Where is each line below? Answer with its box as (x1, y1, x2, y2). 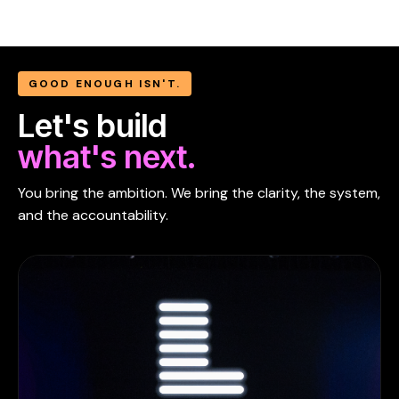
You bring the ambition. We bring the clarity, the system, (18, 183, 380, 202)
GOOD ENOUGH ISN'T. (28, 76, 181, 91)
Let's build (18, 105, 167, 145)
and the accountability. (18, 205, 168, 224)
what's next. (18, 136, 196, 176)
